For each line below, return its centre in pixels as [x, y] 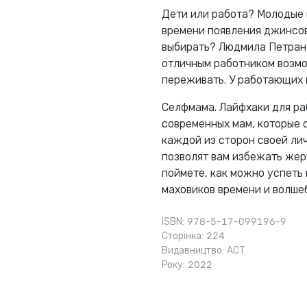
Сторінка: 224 [193, 236]
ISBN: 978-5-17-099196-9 [224, 222]
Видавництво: [194, 251]
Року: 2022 [187, 265]
